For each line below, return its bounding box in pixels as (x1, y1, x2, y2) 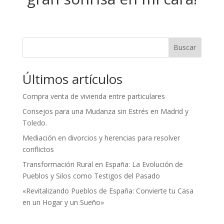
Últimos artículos (22, 69, 122, 88)
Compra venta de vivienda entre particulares (22, 91, 165, 101)
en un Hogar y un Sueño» (22, 197, 104, 207)
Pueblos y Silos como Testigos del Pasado (22, 170, 160, 180)
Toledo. (22, 117, 47, 127)
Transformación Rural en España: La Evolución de (22, 159, 183, 169)
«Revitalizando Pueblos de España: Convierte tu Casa (22, 185, 193, 195)
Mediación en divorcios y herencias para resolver (22, 132, 180, 142)
